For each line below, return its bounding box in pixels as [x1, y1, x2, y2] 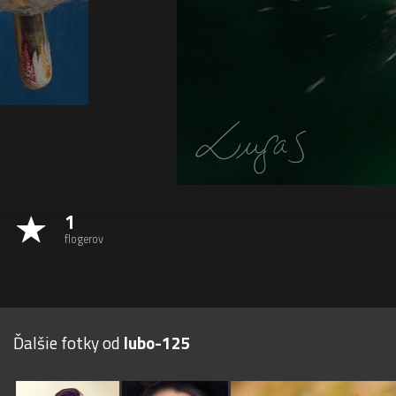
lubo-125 [124, 330, 191, 355]
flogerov [65, 231, 103, 247]
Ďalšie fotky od [13, 330, 124, 355]
